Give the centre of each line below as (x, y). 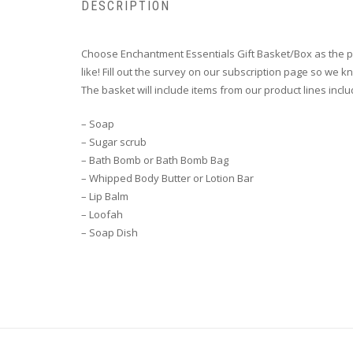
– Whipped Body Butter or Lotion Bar (167, 178)
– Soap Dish (110, 233)
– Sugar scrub (114, 142)
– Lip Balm (105, 197)
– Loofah (102, 215)
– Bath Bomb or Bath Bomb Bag (155, 160)
